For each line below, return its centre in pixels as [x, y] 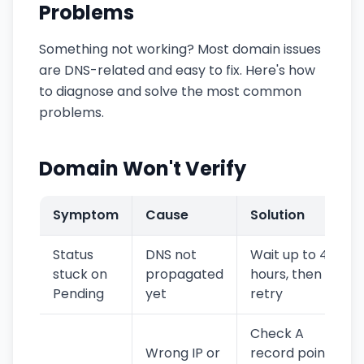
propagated [184, 274]
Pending [78, 294]
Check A [277, 334]
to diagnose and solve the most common [170, 91]
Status [73, 255]
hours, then [286, 274]
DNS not [171, 255]
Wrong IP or [183, 353]
